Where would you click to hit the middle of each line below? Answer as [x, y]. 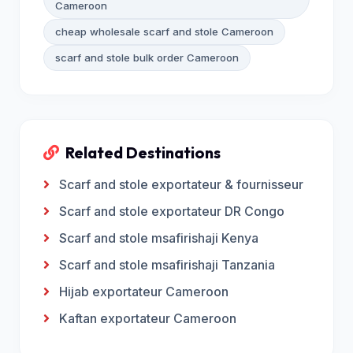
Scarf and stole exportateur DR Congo [172, 211]
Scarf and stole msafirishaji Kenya [159, 238]
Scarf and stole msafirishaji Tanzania [167, 265]
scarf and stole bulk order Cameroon [147, 58]
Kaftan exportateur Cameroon [148, 318]
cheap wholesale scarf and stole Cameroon [164, 32]
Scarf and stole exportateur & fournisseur [181, 184]
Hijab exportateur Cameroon [144, 292]
